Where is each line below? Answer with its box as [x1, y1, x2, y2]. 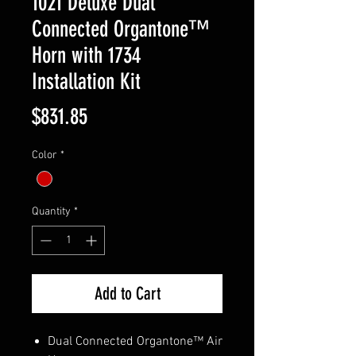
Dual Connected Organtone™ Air [48, 334, 222, 350]
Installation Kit [32, 68, 141, 95]
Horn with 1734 [32, 42, 141, 68]
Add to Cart [94, 283, 161, 305]
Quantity [32, 205, 71, 219]
